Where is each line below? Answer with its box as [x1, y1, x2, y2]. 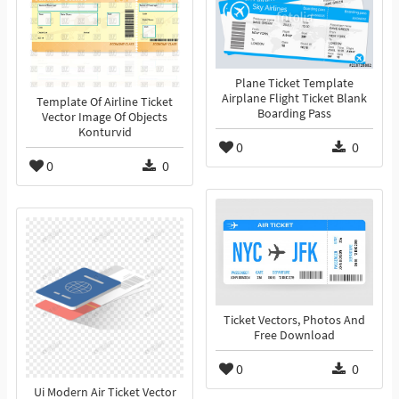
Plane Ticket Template [235, 76, 354, 92]
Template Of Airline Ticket [37, 94, 173, 110]
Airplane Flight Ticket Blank [222, 91, 367, 107]
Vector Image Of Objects [42, 110, 167, 126]
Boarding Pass [257, 106, 331, 122]
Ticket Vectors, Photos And [224, 313, 365, 329]
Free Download [254, 328, 335, 344]
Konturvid [77, 125, 132, 141]
